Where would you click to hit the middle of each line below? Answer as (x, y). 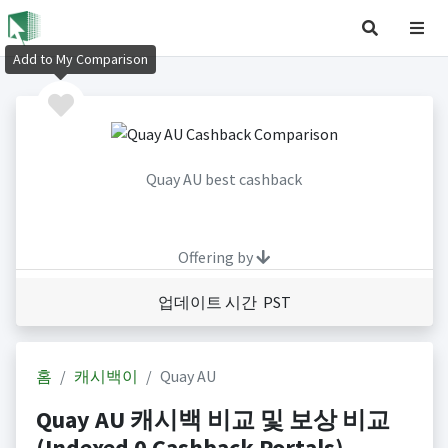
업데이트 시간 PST (224, 302)
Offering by (217, 257)
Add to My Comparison (80, 59)
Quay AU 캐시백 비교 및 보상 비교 (212, 420)
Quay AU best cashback (224, 179)
